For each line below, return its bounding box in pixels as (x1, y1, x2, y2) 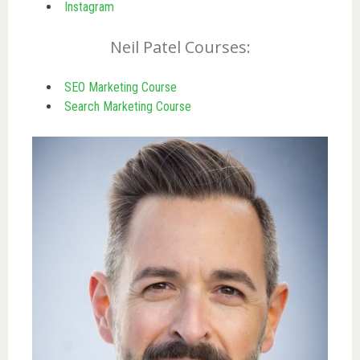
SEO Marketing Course (64, 79, 177, 95)
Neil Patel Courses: (109, 35, 251, 58)
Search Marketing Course (64, 98, 191, 114)
